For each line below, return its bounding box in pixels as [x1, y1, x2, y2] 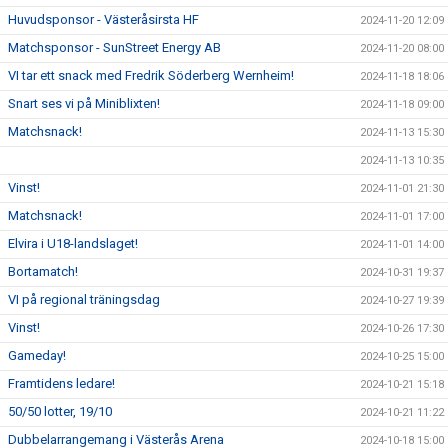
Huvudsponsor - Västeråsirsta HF [8, 12, 199, 27]
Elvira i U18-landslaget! [8, 236, 138, 251]
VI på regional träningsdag [8, 292, 160, 307]
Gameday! [8, 348, 66, 363]
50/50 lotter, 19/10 [8, 404, 112, 419]
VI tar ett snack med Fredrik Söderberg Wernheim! [8, 68, 294, 83]
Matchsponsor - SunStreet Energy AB [8, 40, 221, 55]
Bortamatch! [8, 264, 78, 279]
